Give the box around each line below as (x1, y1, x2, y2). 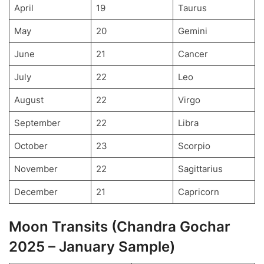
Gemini (177, 25, 207, 37)
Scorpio (177, 140, 210, 152)
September (14, 117, 61, 129)
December (14, 186, 58, 198)
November (14, 163, 58, 175)
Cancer (177, 48, 208, 60)
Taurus (177, 2, 207, 14)
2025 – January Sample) (9, 237, 175, 255)
